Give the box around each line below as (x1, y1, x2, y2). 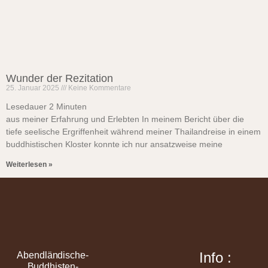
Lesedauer (6, 102, 47, 111)
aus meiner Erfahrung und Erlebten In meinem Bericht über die (6, 114, 244, 124)
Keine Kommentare (66, 84, 131, 92)
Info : (199, 249, 232, 266)
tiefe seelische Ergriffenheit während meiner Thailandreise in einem (6, 127, 261, 136)
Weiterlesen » (6, 160, 53, 169)
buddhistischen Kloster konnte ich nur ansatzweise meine (6, 139, 223, 149)
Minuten (56, 102, 87, 111)
